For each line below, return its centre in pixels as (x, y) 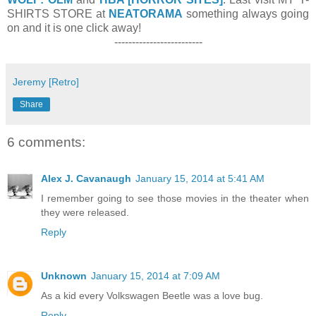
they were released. (85, 213)
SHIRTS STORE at (58, 13)
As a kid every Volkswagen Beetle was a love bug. (152, 296)
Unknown (64, 276)
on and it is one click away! (74, 28)
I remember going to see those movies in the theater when (175, 199)
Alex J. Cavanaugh (86, 179)
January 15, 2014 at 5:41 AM (200, 179)
